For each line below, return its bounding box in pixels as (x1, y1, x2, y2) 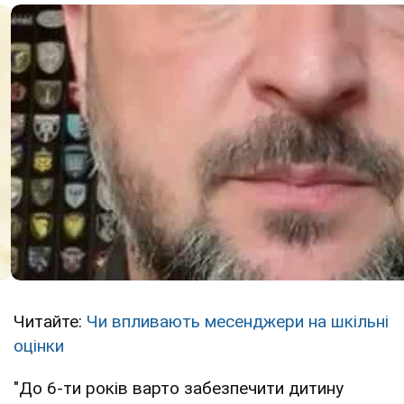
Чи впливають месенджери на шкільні (87, 310, 389, 332)
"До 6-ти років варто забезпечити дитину (14, 377, 344, 399)
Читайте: (14, 310, 87, 332)
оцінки (14, 335, 64, 356)
